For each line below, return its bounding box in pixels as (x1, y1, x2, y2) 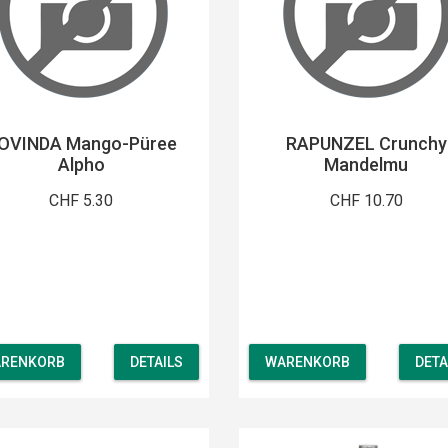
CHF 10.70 (329, 190, 403, 210)
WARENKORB (264, 354, 350, 371)
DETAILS (130, 354, 183, 371)
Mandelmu (324, 153, 409, 175)
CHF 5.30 (49, 190, 114, 210)
